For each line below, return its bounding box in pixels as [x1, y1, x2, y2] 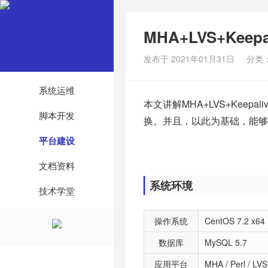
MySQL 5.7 [205, 236, 247, 248]
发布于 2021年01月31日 [144, 53, 234, 65]
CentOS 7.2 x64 [205, 215, 265, 227]
